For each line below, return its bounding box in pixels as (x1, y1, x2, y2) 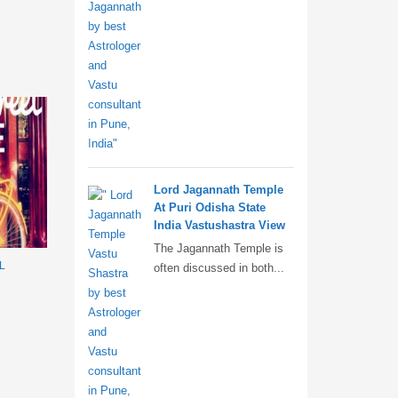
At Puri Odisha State (153, 201, 266, 214)
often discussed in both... (153, 261, 284, 275)
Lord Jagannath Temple (153, 183, 283, 196)
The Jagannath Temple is (153, 242, 283, 255)
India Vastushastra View (153, 219, 285, 232)
